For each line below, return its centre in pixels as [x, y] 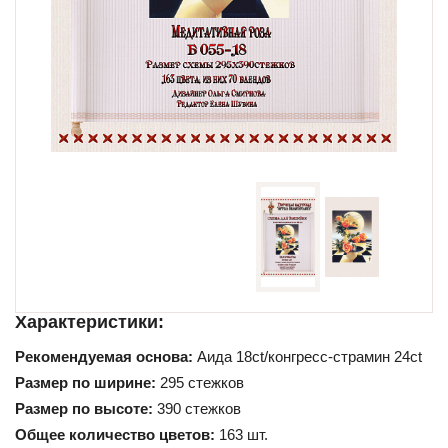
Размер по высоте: [86, 409]
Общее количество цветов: [117, 435]
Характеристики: [89, 322]
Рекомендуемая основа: [106, 357]
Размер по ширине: [87, 383]
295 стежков [202, 383]
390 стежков [199, 409]
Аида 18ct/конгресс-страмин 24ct [309, 357]
